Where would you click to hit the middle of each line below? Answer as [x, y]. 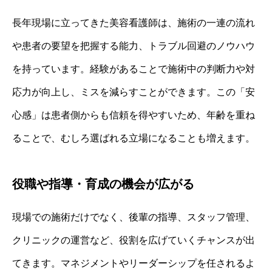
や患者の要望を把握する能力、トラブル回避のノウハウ [134, 46]
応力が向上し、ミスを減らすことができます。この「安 [134, 92]
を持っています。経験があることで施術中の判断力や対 [134, 69]
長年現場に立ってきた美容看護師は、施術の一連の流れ [134, 23]
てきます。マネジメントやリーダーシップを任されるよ [134, 263]
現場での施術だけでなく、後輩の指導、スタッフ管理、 [134, 217]
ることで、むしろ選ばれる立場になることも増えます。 [134, 138]
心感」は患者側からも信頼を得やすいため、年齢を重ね [134, 115]
